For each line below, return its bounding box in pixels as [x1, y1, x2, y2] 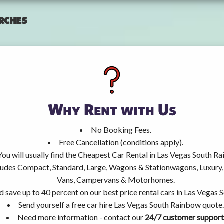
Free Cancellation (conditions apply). [59, 137, 183, 147]
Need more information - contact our [17, 212, 145, 222]
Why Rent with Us [47, 99, 176, 118]
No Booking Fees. [91, 124, 151, 134]
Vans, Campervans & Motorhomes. [56, 174, 175, 184]
